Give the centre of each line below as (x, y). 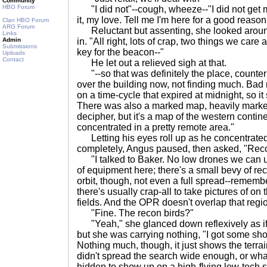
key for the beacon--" (120, 52)
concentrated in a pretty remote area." (156, 127)
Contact (13, 59)
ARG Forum (18, 27)
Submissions (20, 46)
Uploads (14, 53)
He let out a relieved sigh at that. (152, 63)
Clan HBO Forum (26, 20)
